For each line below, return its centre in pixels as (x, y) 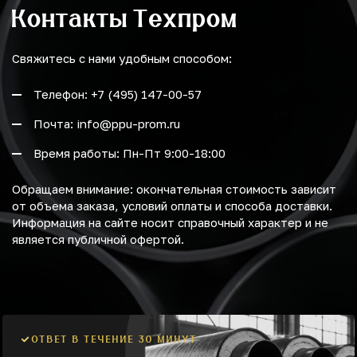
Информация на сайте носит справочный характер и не (170, 223)
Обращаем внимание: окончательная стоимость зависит (174, 189)
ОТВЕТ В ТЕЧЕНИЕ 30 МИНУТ (115, 340)
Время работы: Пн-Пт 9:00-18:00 (129, 153)
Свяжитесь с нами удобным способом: (122, 59)
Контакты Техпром (125, 18)
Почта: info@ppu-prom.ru (107, 124)
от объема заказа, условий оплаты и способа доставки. (172, 206)
